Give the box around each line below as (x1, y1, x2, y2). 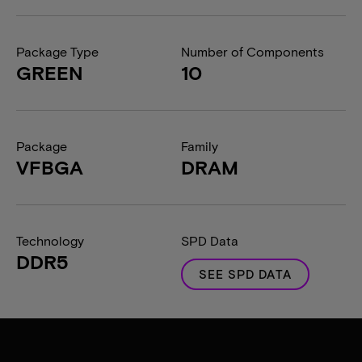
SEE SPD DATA (199, 267, 292, 281)
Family (181, 138, 218, 154)
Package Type (16, 44, 99, 59)
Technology (16, 233, 84, 248)
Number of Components (181, 44, 324, 59)
